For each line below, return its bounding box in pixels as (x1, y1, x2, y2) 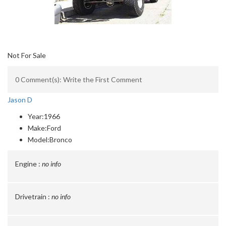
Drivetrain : (15, 192, 50, 201)
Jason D (8, 95, 32, 104)
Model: (28, 135, 49, 144)
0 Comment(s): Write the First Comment (15, 75, 142, 84)
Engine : (15, 159, 40, 168)
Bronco (49, 135, 72, 144)
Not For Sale (8, 51, 46, 60)
